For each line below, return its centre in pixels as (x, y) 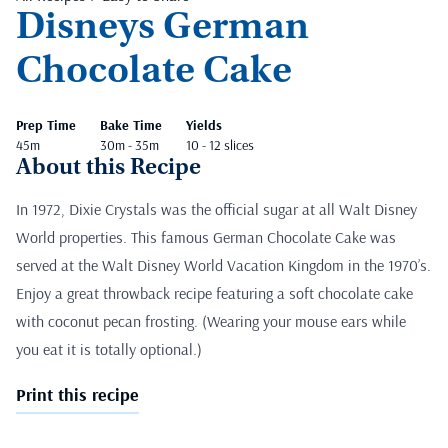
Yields (204, 124)
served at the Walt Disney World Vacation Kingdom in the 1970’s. (223, 264)
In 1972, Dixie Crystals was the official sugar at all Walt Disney (216, 208)
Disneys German (162, 28)
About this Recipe (108, 168)
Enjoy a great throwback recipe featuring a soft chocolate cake (214, 292)
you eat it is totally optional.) (109, 348)
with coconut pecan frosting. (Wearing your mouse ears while (211, 320)
